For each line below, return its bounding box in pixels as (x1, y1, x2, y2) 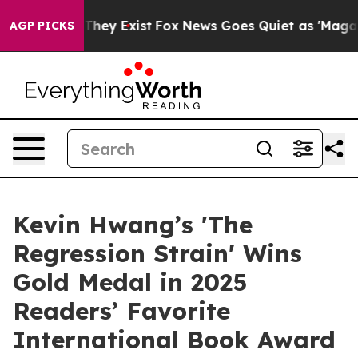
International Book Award (13, 324, 336, 355)
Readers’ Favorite (13, 296, 230, 326)
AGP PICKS (10, 18, 74, 33)
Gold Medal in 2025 (13, 267, 247, 297)
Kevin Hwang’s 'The (13, 209, 253, 240)
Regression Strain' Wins (13, 238, 302, 268)
